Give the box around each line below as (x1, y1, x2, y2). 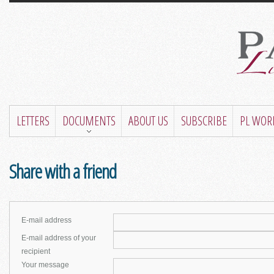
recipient (21, 247, 50, 256)
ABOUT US (128, 113, 168, 129)
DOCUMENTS (62, 113, 116, 129)
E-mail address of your (21, 234, 96, 242)
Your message (21, 261, 69, 269)
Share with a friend (9, 158, 120, 184)
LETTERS (16, 113, 50, 129)
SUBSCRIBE (180, 113, 227, 129)
